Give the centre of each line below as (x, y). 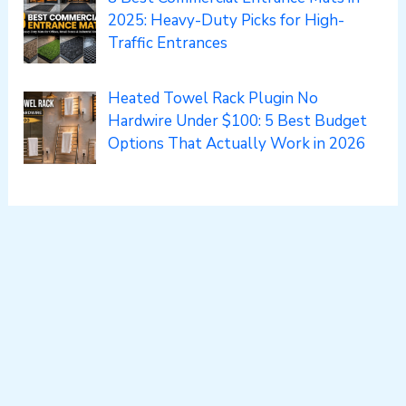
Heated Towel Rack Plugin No (213, 98)
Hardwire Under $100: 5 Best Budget (237, 121)
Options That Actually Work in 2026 (236, 143)
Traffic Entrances (167, 43)
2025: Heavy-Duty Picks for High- (226, 21)
